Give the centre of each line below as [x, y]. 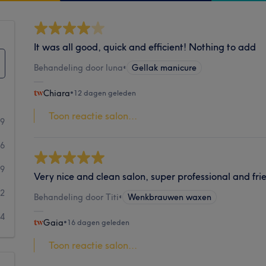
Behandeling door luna [79, 67]
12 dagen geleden [105, 93]
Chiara [57, 93]
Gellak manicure [164, 67]
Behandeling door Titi [77, 197]
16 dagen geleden [99, 222]
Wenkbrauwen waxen [170, 197]
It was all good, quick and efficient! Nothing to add [145, 47]
